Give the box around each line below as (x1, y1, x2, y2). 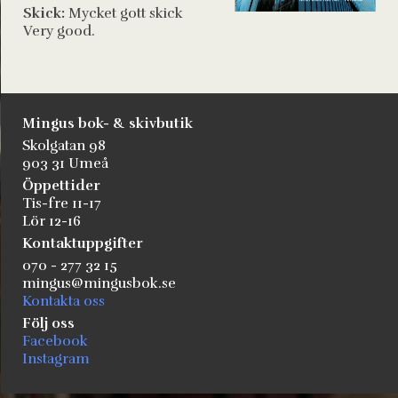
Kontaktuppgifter (22, 235, 143, 252)
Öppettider (22, 177, 100, 195)
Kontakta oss (22, 292, 105, 310)
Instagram (22, 350, 90, 368)
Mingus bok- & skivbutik (22, 115, 193, 132)
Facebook (22, 332, 88, 350)
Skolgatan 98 (22, 137, 106, 155)
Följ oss (22, 314, 75, 332)
